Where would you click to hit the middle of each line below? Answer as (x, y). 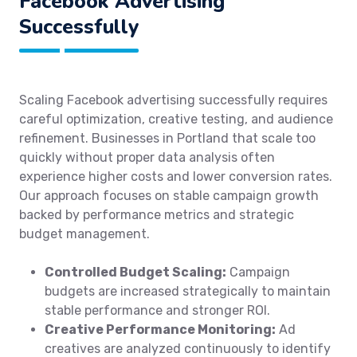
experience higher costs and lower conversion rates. (176, 177)
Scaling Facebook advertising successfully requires (173, 100)
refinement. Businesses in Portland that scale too (167, 138)
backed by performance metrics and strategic (157, 215)
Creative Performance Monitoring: (160, 330)
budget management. (84, 234)
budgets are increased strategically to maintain (188, 291)
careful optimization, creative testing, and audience (176, 119)
